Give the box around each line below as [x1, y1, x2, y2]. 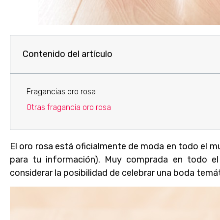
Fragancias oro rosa [27, 86, 96, 96]
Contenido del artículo [23, 48, 112, 59]
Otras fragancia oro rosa [27, 102, 111, 112]
